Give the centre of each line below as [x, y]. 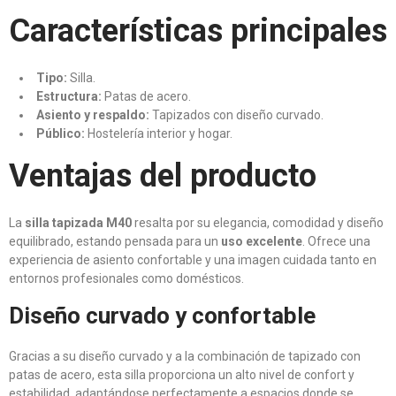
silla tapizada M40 [78, 223]
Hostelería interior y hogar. [159, 133]
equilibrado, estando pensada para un [115, 241]
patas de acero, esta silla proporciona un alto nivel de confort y [182, 375]
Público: [61, 133]
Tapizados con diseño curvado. [236, 115]
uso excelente [262, 241]
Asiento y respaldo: [93, 115]
